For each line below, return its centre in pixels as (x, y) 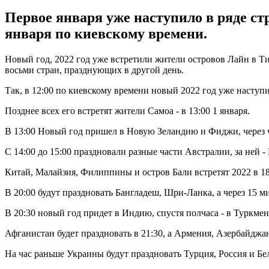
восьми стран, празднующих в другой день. (94, 70)
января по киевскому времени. (106, 33)
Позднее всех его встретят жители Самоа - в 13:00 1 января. (127, 110)
